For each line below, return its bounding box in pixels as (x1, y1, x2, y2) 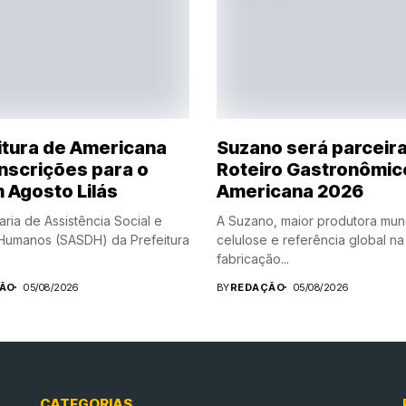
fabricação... (217, 250, 289, 266)
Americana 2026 (217, 179, 363, 202)
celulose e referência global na (217, 231, 404, 247)
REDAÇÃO (229, 280, 285, 294)
